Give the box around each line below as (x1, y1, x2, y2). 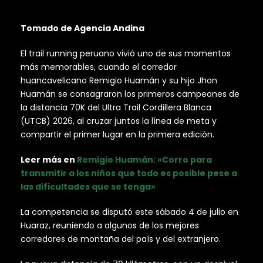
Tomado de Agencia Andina (21, 22, 144, 35)
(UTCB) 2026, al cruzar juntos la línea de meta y (21, 115, 217, 127)
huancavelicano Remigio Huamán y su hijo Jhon (21, 75, 217, 87)
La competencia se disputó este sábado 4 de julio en (21, 206, 238, 218)
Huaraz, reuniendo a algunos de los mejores (21, 220, 199, 232)
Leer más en (21, 154, 77, 166)
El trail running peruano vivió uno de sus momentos (21, 48, 231, 60)
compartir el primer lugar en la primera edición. (21, 129, 214, 141)
